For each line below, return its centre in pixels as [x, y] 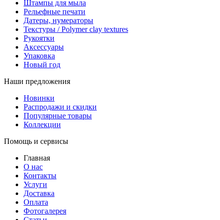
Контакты [40, 175]
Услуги [35, 184]
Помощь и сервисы [36, 141]
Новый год [42, 64]
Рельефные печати [55, 11]
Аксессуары [44, 47]
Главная [37, 158]
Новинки [39, 98]
